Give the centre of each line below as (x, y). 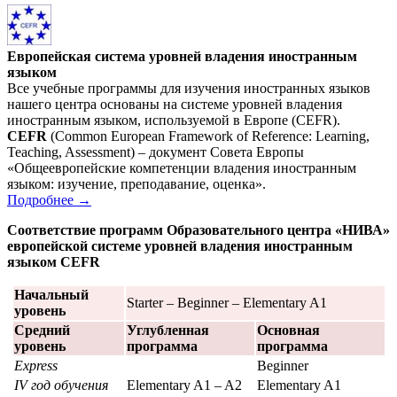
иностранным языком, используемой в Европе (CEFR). (174, 120)
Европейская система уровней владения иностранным (182, 56)
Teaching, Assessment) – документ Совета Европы (156, 152)
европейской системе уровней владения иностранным (180, 245)
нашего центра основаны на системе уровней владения (175, 104)
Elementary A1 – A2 (184, 385)
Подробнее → (49, 199)
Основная (288, 330)
